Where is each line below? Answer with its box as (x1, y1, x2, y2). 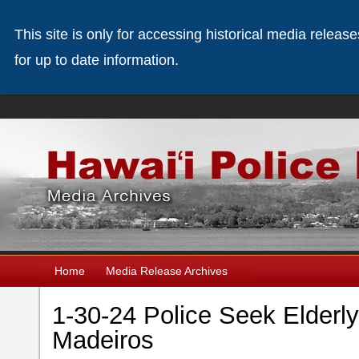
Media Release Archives (106, 264, 228, 277)
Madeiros (52, 326, 154, 354)
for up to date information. (14, 52, 179, 68)
